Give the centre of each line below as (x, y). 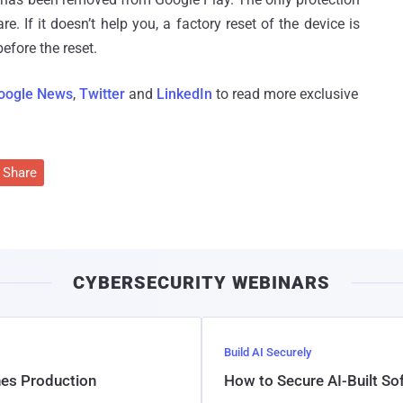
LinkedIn (184, 94)
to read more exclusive (285, 94)
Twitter (102, 94)
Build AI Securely (268, 352)
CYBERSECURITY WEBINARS (201, 282)
